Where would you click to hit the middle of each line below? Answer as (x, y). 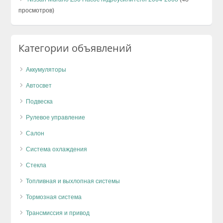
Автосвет (39, 85)
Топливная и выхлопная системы (73, 181)
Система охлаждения (57, 149)
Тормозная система (54, 197)
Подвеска (40, 101)
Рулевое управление (56, 117)
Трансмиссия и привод (58, 213)
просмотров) (37, 10)
